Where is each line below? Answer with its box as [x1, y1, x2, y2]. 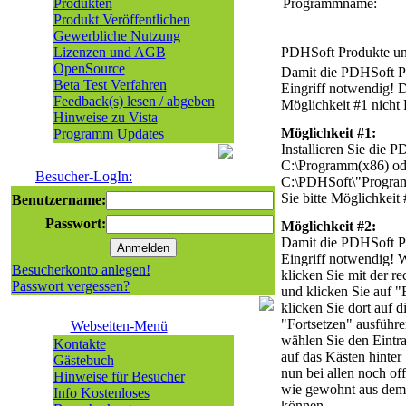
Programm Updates [53, 126, 164, 141]
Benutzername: [12, 192, 106, 208]
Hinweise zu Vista [53, 110, 158, 125]
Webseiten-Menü [70, 318, 168, 333]
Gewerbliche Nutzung [53, 28, 180, 43]
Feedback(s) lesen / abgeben [53, 93, 215, 109]
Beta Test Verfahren [53, 77, 167, 92]
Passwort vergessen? [12, 278, 130, 294]
